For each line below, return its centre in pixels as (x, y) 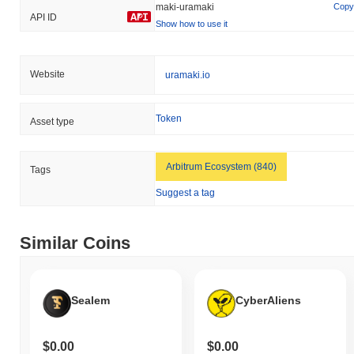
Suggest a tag (185, 192)
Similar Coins (75, 243)
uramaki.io (188, 75)
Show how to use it (192, 23)
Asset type (52, 121)
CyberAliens (268, 301)
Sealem (90, 301)
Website (47, 74)
